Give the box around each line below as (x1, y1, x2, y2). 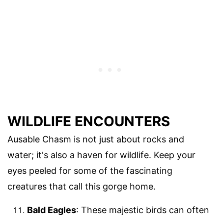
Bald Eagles (27, 205, 76, 216)
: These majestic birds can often (76, 205, 209, 216)
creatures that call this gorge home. (7, 181, 156, 192)
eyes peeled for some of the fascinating (7, 165, 172, 176)
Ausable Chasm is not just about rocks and (7, 134, 184, 145)
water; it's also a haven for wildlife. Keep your (7, 150, 195, 161)
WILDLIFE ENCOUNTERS (7, 113, 170, 130)
